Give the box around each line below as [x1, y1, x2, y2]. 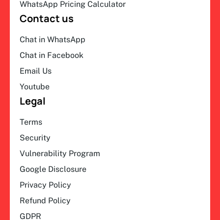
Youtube [20, 82, 50, 91]
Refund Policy [20, 195, 71, 205]
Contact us [20, 11, 74, 25]
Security [20, 133, 51, 142]
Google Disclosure [20, 164, 86, 174]
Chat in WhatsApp [20, 34, 85, 44]
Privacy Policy [20, 180, 71, 190]
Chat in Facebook [20, 50, 83, 60]
